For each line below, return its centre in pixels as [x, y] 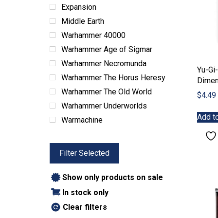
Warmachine [82, 120]
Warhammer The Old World [107, 92]
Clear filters [85, 207]
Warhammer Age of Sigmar [107, 49]
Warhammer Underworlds [104, 106]
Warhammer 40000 [93, 35]
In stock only [85, 192]
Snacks [74, 17]
